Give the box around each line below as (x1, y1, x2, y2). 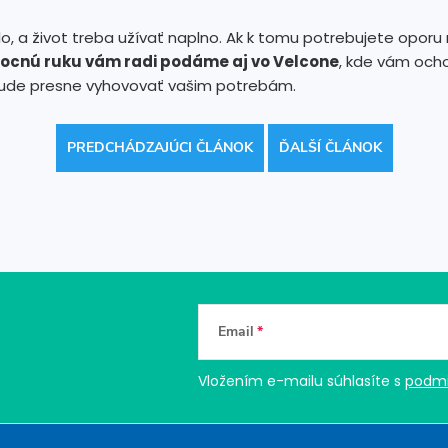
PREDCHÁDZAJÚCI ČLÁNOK (66, 137, 253, 157)
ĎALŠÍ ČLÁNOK (278, 137, 382, 157)
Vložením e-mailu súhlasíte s (198, 370, 405, 391)
